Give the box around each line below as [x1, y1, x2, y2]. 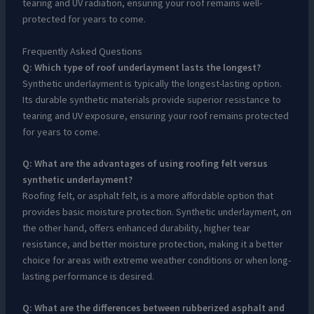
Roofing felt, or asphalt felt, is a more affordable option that [22, 189, 273, 202]
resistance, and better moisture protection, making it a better [22, 237, 283, 250]
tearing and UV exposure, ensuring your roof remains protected [22, 109, 289, 122]
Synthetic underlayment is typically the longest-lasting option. [22, 76, 282, 90]
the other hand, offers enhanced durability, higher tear [22, 221, 250, 234]
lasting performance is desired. [22, 269, 154, 282]
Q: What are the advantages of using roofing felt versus [22, 156, 268, 170]
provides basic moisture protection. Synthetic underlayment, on [22, 205, 292, 218]
